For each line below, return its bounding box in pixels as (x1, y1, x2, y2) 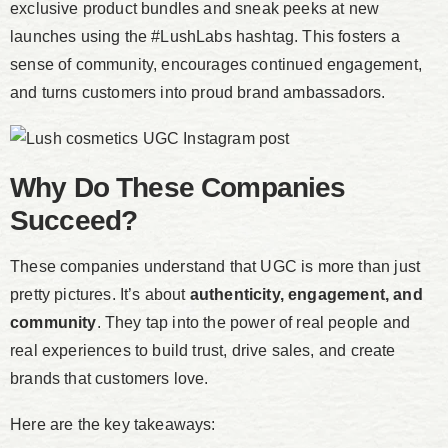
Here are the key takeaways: (10, 416, 216, 434)
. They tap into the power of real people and (96, 314, 411, 332)
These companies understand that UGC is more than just (10, 258, 421, 276)
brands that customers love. (10, 370, 209, 388)
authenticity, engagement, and (189, 286, 423, 304)
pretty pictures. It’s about (10, 286, 190, 304)
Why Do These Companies (10, 172, 346, 204)
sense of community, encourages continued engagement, (10, 56, 422, 74)
